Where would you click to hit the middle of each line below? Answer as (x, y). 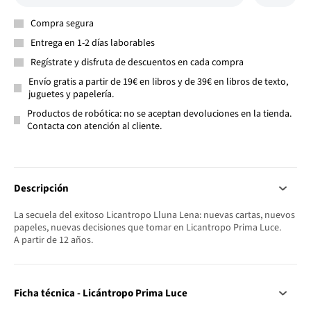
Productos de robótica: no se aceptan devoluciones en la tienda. (160, 114)
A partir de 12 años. (53, 240)
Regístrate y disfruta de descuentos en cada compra (137, 62)
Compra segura (62, 23)
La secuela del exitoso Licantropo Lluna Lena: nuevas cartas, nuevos (154, 215)
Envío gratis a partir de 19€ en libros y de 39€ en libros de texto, (158, 82)
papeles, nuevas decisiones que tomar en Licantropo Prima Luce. (148, 227)
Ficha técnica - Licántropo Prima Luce (101, 293)
